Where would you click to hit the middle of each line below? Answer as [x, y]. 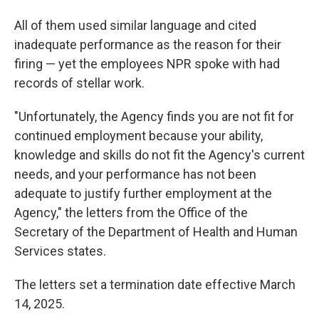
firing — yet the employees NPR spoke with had [147, 64]
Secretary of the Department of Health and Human [156, 232]
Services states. [60, 251]
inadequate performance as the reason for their [148, 45]
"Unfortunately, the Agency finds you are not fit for [154, 116]
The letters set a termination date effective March [155, 284]
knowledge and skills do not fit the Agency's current [159, 155]
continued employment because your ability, [138, 136]
